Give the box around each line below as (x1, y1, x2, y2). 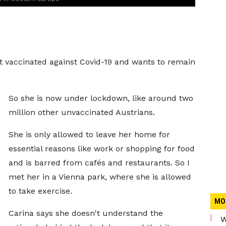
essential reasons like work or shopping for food (8, 144, 195, 153)
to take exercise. (8, 186, 72, 196)
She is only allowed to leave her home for (8, 130, 170, 139)
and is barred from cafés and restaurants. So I (8, 158, 190, 167)
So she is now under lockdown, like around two (8, 93, 193, 103)
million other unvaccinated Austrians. (8, 107, 155, 117)
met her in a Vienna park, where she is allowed (8, 172, 191, 182)
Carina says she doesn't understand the (8, 208, 163, 218)
